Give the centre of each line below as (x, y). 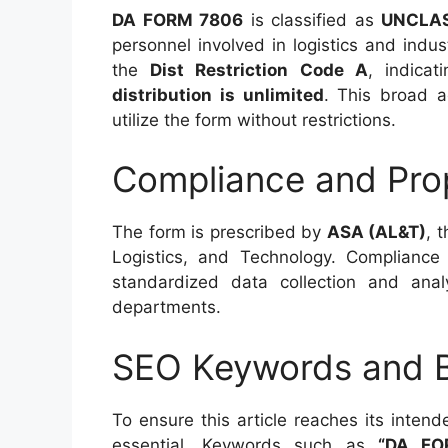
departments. (166, 307)
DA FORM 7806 (178, 19)
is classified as (312, 19)
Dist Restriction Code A (259, 69)
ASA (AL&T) (376, 232)
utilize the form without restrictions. (254, 119)
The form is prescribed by (219, 232)
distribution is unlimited (218, 94)
